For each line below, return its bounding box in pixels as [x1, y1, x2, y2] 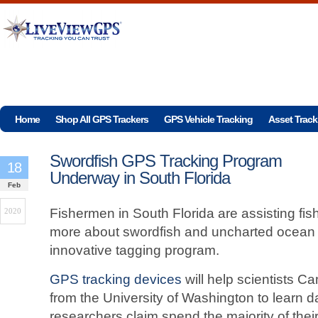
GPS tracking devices [50, 272, 182, 287]
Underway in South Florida [50, 168, 230, 187]
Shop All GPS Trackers [55, 114, 148, 125]
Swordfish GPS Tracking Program [50, 151, 282, 170]
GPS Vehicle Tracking [164, 114, 253, 125]
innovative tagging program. [50, 243, 219, 258]
